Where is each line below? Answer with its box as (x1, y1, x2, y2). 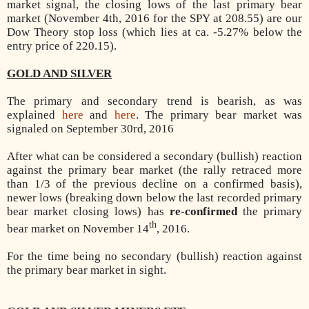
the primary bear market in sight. (7, 263, 166, 277)
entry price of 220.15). (7, 39, 117, 53)
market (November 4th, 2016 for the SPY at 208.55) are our (7, 12, 302, 26)
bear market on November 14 (7, 222, 149, 236)
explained (7, 108, 62, 122)
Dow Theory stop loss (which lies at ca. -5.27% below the (7, 26, 302, 39)
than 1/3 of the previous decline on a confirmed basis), (7, 177, 302, 191)
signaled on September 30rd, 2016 (7, 122, 174, 136)
